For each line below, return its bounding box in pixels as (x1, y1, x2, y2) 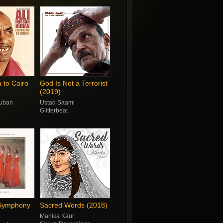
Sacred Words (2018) (39, 201, 108, 209)
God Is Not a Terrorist (39, 79, 108, 87)
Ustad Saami (39, 99, 75, 106)
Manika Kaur (39, 213, 74, 220)
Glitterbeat (39, 107, 68, 114)
